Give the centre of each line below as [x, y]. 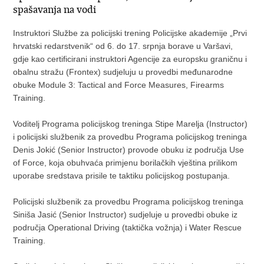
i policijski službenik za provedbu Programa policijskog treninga [130, 137]
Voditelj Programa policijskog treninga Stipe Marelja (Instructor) [131, 124]
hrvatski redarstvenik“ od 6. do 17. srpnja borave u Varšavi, [123, 46]
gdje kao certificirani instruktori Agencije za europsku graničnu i [130, 59]
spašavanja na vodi [55, 10]
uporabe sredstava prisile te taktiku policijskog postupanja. [122, 176]
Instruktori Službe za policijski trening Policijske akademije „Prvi [130, 33]
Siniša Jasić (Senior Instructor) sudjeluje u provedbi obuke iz [126, 215]
